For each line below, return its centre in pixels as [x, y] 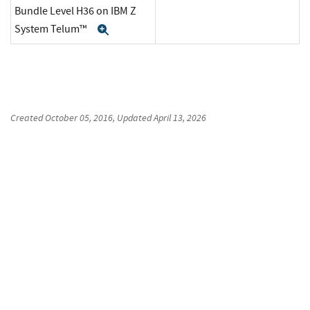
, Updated [133, 118]
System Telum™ [52, 29]
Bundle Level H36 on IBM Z [75, 11]
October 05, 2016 [79, 118]
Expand [132, 30]
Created [28, 118]
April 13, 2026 [180, 118]
